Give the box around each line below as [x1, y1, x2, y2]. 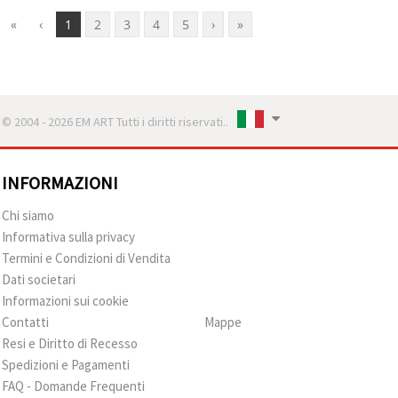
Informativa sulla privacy [2, 227, 135, 245]
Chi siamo [2, 206, 54, 224]
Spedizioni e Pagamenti [2, 355, 130, 373]
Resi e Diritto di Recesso [2, 334, 138, 352]
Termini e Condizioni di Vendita [2, 249, 171, 267]
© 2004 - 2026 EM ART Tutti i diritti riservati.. [2, 113, 228, 130]
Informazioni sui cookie [2, 291, 129, 309]
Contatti [2, 313, 49, 330]
